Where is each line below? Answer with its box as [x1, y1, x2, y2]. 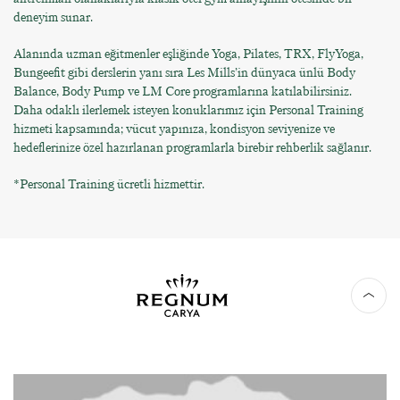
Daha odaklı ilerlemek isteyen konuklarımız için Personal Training [13, 102, 363, 120]
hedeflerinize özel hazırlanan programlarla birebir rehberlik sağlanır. [13, 139, 371, 157]
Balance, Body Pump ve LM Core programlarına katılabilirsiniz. [13, 83, 352, 101]
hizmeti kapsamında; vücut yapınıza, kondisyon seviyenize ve [13, 121, 335, 138]
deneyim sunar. [13, 9, 93, 27]
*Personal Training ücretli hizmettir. [13, 176, 204, 194]
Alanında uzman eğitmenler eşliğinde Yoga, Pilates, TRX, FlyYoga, [13, 46, 363, 63]
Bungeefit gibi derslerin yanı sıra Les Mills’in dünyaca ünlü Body [13, 64, 355, 82]
